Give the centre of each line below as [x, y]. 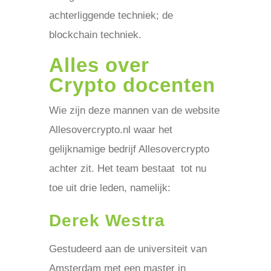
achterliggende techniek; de [111, 15]
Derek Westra [107, 220]
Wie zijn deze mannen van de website [134, 110]
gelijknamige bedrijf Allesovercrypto [129, 149]
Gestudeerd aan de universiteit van [128, 249]
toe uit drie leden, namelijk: [109, 188]
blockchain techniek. [95, 35]
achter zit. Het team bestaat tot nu [127, 168]
